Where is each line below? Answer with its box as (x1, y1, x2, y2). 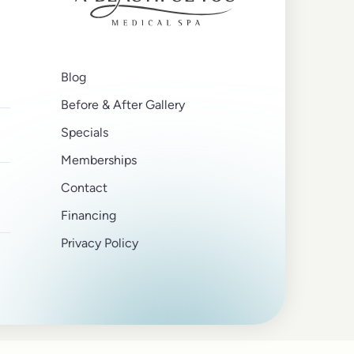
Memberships (60, 153, 137, 168)
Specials (60, 125, 108, 140)
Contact (60, 180, 107, 195)
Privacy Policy (60, 235, 138, 250)
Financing (60, 208, 116, 223)
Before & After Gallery (60, 97, 185, 112)
